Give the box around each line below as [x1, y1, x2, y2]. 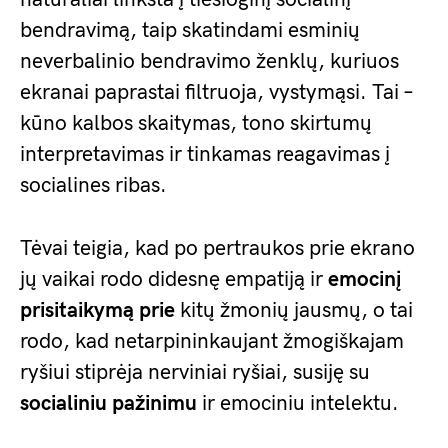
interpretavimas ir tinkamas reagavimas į [20, 142, 390, 167]
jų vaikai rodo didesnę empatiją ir [20, 267, 328, 292]
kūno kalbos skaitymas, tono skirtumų [20, 111, 372, 136]
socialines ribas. [20, 173, 167, 198]
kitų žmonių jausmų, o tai [175, 298, 413, 323]
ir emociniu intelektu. [197, 391, 399, 416]
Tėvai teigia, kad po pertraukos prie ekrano [20, 236, 415, 261]
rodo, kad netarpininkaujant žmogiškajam [20, 329, 404, 354]
